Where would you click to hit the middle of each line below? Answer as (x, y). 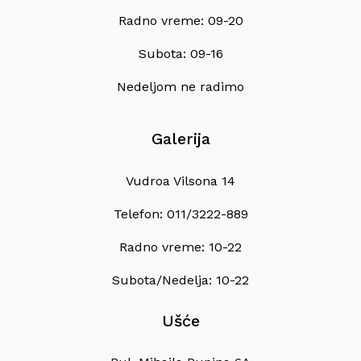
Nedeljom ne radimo (180, 87)
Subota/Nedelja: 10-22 (180, 280)
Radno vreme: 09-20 (180, 21)
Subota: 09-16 (180, 54)
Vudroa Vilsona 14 (180, 180)
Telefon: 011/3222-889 (180, 214)
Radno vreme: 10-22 (180, 247)
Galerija (180, 139)
